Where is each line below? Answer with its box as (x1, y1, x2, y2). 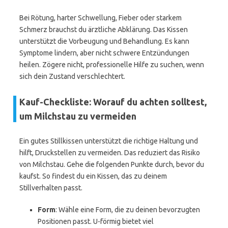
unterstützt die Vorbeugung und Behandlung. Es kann (19, 37, 189, 45)
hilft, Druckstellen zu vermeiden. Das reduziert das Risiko (19, 149, 200, 157)
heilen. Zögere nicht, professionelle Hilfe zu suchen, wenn (19, 61, 204, 69)
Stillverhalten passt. (19, 184, 82, 192)
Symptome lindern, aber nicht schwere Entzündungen (19, 49, 189, 57)
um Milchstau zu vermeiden (19, 111, 136, 121)
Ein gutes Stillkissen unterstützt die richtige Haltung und (19, 137, 198, 145)
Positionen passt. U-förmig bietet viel (38, 217, 154, 225)
